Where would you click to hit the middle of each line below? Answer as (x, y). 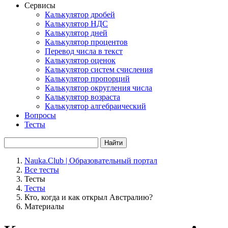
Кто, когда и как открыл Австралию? (89, 197)
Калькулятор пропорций (87, 79)
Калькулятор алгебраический (95, 106)
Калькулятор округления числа (98, 88)
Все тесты (42, 170)
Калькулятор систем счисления (99, 69)
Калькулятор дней (76, 33)
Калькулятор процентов (86, 42)
